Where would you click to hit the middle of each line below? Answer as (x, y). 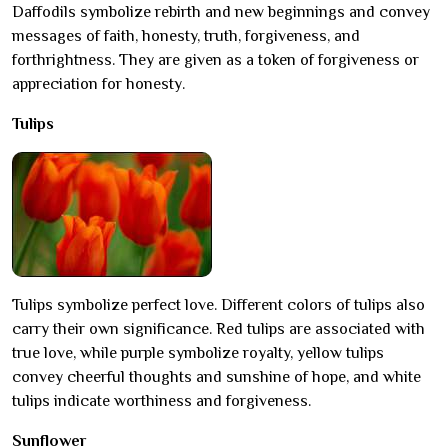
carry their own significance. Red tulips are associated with (218, 329)
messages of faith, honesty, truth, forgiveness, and (186, 36)
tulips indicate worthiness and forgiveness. (161, 401)
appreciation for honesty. (98, 84)
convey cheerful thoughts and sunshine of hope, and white (216, 377)
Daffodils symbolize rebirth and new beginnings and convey (221, 12)
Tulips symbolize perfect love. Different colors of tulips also (218, 305)
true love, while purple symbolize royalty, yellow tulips (198, 353)
